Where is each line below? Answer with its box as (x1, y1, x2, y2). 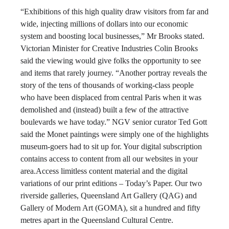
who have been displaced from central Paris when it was (20, 93, 201, 102)
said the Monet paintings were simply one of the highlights (20, 130, 209, 139)
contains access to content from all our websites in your (20, 154, 198, 163)
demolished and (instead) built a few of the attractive (20, 105, 189, 114)
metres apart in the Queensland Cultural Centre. (20, 216, 173, 224)
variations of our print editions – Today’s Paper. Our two (20, 179, 202, 188)
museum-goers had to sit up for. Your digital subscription (20, 142, 202, 151)
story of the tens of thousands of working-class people (20, 81, 194, 89)
